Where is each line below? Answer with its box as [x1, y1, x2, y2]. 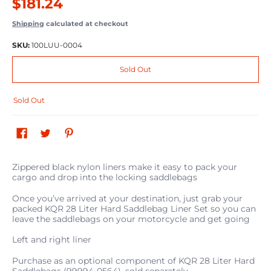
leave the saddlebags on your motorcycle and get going [12, 213, 250, 224]
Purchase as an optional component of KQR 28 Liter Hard [12, 255, 255, 266]
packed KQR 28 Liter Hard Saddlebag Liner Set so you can [12, 203, 256, 214]
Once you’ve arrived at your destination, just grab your [12, 192, 243, 204]
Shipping [12, 19, 44, 28]
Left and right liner [12, 234, 91, 246]
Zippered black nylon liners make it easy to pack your [12, 162, 237, 173]
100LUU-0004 [31, 40, 82, 50]
